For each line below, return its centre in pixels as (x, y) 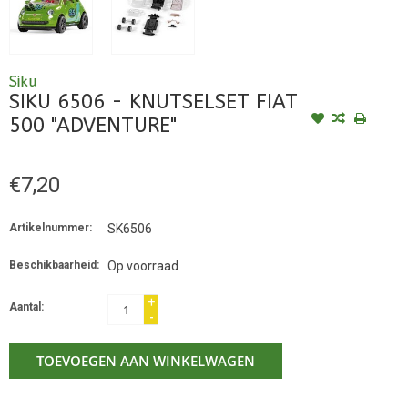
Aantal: (26, 306)
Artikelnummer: (51, 227)
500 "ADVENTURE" (93, 125)
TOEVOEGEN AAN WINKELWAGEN (146, 360)
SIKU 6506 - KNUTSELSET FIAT (153, 102)
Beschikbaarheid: (54, 265)
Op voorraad (143, 265)
